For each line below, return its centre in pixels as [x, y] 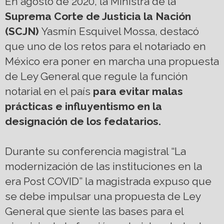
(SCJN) [23, 31]
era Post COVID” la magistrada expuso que [108, 181]
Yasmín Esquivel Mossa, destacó [120, 31]
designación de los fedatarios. [83, 121]
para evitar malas [138, 91]
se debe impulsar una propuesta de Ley [103, 196]
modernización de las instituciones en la [103, 166]
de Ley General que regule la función [96, 76]
